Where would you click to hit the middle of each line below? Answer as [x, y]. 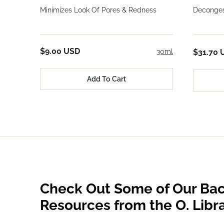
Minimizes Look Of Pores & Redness [98, 10]
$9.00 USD [60, 51]
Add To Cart [106, 79]
